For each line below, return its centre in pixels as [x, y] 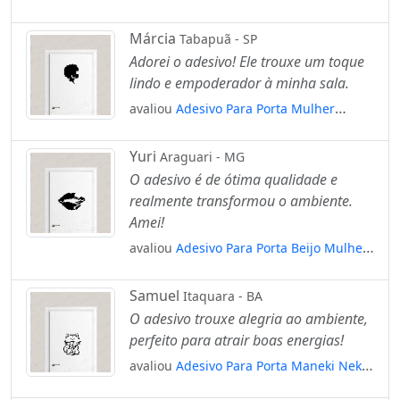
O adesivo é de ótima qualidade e [233, 179]
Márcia [154, 38]
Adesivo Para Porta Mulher [255, 108]
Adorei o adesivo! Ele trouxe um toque [247, 61]
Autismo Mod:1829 [185, 12]
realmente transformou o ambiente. [241, 200]
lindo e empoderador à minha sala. [239, 83]
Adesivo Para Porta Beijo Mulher [272, 247]
